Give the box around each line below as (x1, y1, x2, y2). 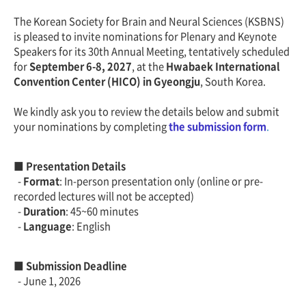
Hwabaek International (166, 59, 280, 74)
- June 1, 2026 (14, 273, 81, 288)
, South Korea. (200, 74, 266, 89)
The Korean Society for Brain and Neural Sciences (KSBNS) (14, 14, 284, 29)
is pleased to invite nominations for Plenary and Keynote (14, 29, 277, 44)
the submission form (169, 119, 266, 134)
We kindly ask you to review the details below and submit (14, 104, 279, 119)
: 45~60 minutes (66, 204, 139, 219)
